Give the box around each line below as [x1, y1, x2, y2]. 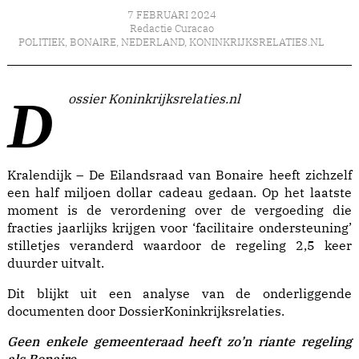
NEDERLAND [121, 35, 184, 50]
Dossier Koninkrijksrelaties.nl [68, 91, 240, 107]
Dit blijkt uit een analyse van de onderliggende [7, 285, 352, 302]
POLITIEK [18, 35, 65, 50]
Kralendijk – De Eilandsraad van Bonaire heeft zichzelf [7, 167, 352, 184]
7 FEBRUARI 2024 [127, 8, 216, 22]
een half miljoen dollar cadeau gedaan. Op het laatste [7, 184, 352, 201]
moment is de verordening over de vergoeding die [7, 202, 352, 219]
